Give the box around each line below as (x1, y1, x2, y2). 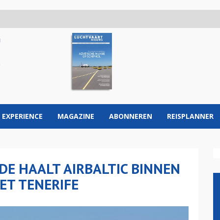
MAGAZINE (57, 111, 94, 121)
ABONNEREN (109, 111, 152, 121)
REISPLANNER (167, 111, 214, 121)
